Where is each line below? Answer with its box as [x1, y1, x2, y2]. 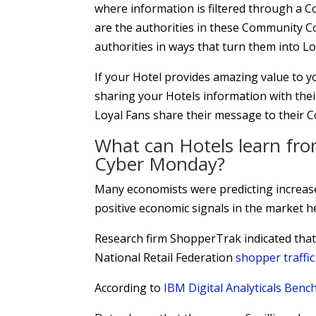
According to [95, 279, 164, 296]
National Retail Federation [95, 249, 236, 265]
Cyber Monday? [95, 150, 226, 176]
